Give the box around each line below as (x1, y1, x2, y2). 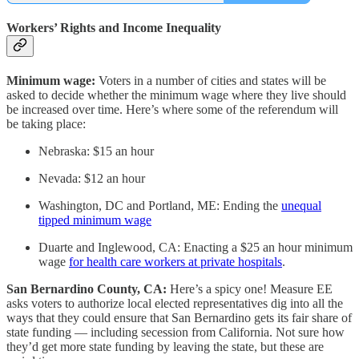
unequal (281, 199, 321, 213)
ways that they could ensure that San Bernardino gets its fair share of (6, 311, 352, 325)
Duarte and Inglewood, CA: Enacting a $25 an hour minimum (38, 240, 353, 255)
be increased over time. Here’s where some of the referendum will (6, 103, 338, 117)
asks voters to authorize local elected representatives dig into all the (6, 296, 343, 311)
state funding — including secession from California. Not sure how (6, 325, 345, 340)
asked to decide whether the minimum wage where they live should (6, 88, 346, 103)
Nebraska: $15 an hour (38, 144, 154, 159)
